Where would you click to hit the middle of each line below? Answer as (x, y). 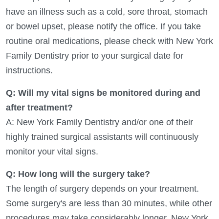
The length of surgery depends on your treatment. (102, 188)
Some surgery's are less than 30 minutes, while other (109, 203)
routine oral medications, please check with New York (109, 41)
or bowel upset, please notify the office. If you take (103, 26)
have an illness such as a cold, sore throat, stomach (107, 11)
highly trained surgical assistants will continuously (102, 137)
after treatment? (39, 107)
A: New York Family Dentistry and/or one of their (99, 122)
